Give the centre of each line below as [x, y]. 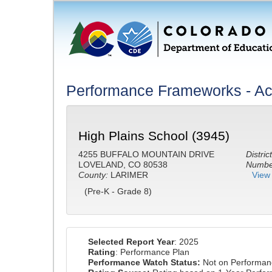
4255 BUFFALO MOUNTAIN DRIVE [146, 154]
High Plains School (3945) [154, 136]
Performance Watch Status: [144, 262]
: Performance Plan [152, 252]
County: [93, 175]
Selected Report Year [131, 242]
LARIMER [128, 175]
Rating [102, 252]
